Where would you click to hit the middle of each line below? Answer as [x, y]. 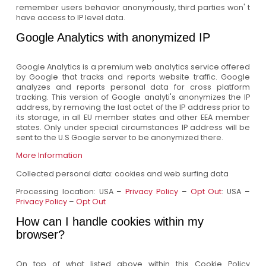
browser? [40, 234]
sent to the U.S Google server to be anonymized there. [119, 137]
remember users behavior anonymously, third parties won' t [133, 8]
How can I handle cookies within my [110, 221]
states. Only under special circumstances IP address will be [133, 127]
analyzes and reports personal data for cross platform [133, 87]
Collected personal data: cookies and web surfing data [122, 173]
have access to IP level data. [70, 18]
